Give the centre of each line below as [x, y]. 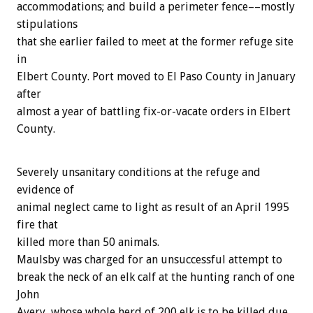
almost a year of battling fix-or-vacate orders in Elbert [154, 112]
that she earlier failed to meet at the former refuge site [155, 42]
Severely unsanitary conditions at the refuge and [139, 173]
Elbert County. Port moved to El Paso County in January [156, 77]
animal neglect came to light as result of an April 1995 [153, 208]
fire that [37, 225]
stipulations [47, 24]
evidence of [45, 190]
